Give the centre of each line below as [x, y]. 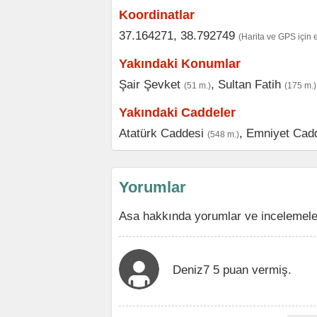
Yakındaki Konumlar [180, 64]
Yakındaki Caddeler [177, 113]
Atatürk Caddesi [161, 133]
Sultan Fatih [249, 84]
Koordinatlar [157, 15]
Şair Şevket [150, 84]
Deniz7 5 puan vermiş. [232, 270]
